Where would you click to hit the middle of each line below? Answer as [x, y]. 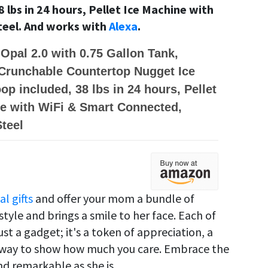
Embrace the [197, 249]
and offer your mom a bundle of [114, 199]
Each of [197, 215]
